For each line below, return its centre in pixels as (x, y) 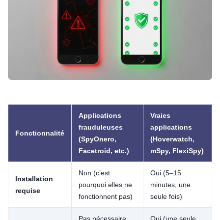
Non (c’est (94, 173)
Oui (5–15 (166, 173)
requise (28, 190)
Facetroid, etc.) (104, 151)
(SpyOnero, (97, 139)
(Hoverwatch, (172, 139)
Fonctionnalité (40, 133)
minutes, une (170, 184)
